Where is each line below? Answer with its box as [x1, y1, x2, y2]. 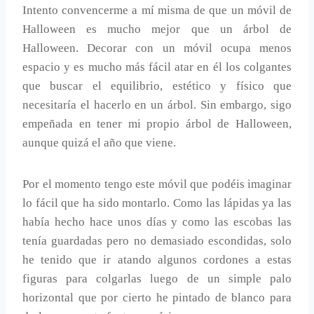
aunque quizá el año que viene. [22, 136, 176, 150]
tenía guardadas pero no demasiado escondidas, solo [22, 234, 292, 248]
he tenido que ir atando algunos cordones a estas [22, 253, 292, 267]
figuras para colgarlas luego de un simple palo [22, 272, 292, 286]
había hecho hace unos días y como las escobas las [22, 215, 292, 229]
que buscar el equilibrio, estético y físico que [22, 79, 292, 93]
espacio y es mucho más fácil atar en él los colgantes [22, 60, 292, 74]
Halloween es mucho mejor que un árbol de [22, 22, 292, 36]
